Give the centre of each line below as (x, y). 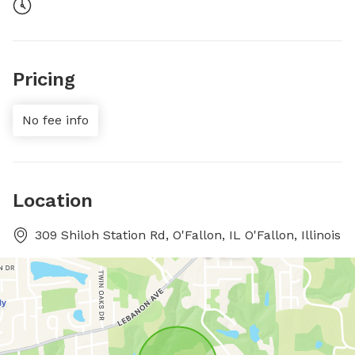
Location (53, 200)
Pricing (44, 79)
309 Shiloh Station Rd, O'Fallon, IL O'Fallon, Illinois (188, 235)
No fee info (55, 120)
